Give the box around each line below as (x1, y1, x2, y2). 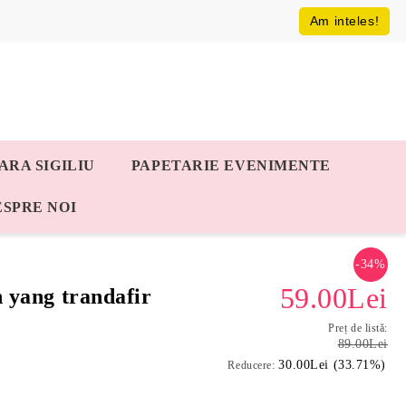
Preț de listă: (328, 322, 388, 334)
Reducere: (227, 359, 275, 372)
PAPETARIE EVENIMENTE (130, 158, 332, 173)
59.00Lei (279, 282, 388, 314)
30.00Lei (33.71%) (278, 358, 386, 372)
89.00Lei (337, 337, 388, 351)
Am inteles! (309, 14, 380, 28)
